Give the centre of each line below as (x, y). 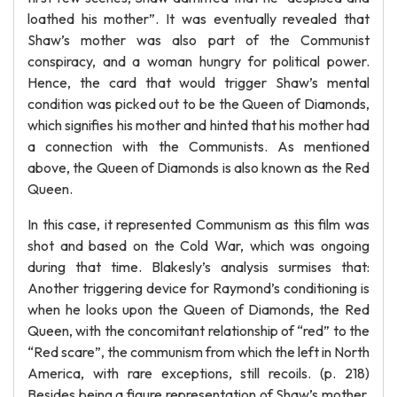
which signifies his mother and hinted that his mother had (198, 125)
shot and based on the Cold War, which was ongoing (198, 245)
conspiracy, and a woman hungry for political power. (198, 61)
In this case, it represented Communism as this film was (198, 224)
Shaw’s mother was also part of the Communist (198, 40)
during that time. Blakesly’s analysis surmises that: (198, 267)
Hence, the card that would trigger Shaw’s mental (198, 82)
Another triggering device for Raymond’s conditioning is (198, 288)
